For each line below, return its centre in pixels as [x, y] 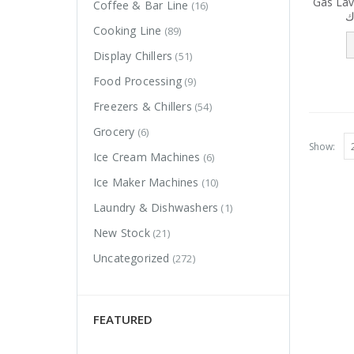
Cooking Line [128, 31]
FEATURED [123, 319]
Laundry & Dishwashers [156, 208]
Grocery [114, 132]
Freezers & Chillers [143, 107]
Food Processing [137, 81]
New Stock [122, 233]
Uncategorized [132, 258]
